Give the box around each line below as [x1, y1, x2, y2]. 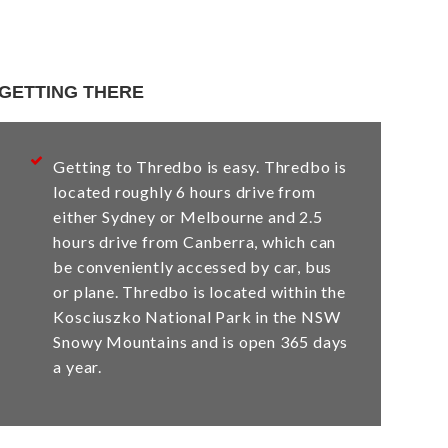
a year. [53, 356, 103, 376]
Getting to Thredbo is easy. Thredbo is [53, 156, 347, 176]
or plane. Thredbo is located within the [53, 281, 346, 301]
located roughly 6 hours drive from [53, 181, 316, 201]
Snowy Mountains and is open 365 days [53, 331, 349, 351]
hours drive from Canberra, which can [53, 231, 337, 251]
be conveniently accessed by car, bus [53, 256, 333, 276]
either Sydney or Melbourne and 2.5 [53, 206, 323, 226]
